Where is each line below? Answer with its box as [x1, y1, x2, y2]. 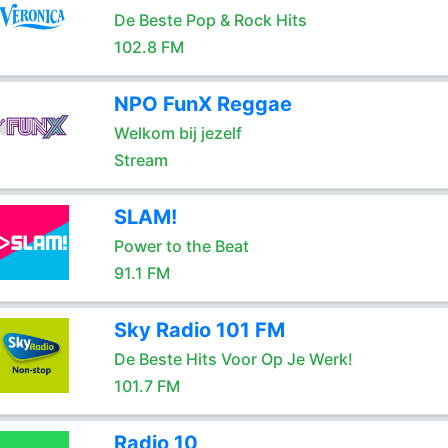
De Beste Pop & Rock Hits [113, 10, 307, 30]
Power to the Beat [113, 236, 249, 256]
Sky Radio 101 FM [113, 318, 285, 342]
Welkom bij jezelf [113, 123, 242, 143]
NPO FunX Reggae [113, 92, 292, 116]
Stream [113, 150, 168, 170]
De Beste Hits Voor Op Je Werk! [113, 349, 353, 369]
